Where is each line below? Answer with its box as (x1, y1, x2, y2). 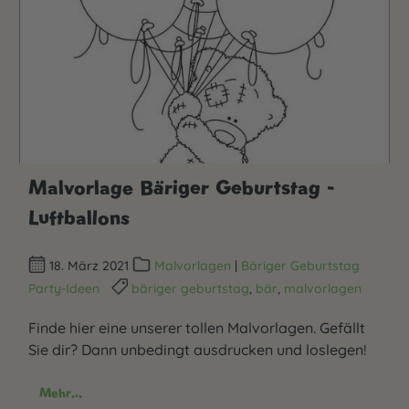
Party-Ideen (28, 279, 100, 297)
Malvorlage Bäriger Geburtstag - (28, 174, 334, 201)
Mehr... (39, 383, 82, 401)
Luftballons (28, 204, 130, 231)
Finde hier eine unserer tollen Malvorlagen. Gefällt (28, 318, 365, 337)
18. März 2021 (46, 257, 133, 274)
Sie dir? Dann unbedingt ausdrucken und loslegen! (28, 340, 366, 359)
